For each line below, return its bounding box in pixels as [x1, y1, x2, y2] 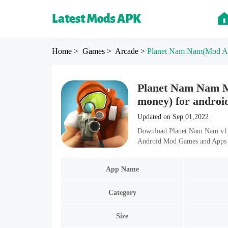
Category [108, 188, 136, 196]
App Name [105, 165, 139, 173]
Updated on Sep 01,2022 [137, 113, 209, 121]
